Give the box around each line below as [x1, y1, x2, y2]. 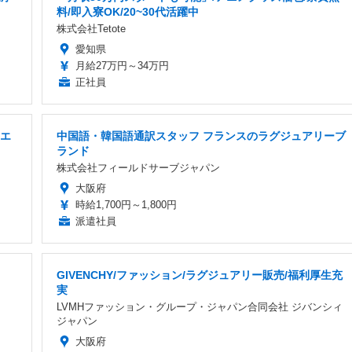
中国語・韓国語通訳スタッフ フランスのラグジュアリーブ [57, 129, 346, 142]
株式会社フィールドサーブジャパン [57, 161, 220, 174]
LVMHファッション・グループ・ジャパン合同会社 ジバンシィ [57, 300, 343, 313]
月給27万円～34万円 [75, 59, 169, 71]
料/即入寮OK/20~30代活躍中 [57, 5, 199, 18]
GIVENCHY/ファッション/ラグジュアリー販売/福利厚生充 [57, 268, 343, 281]
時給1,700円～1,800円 [75, 198, 177, 211]
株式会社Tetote [57, 22, 126, 35]
